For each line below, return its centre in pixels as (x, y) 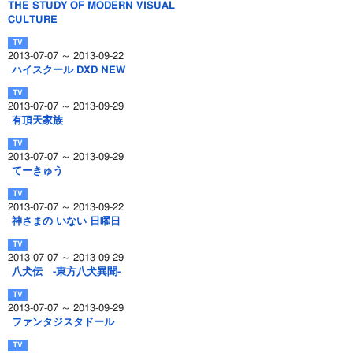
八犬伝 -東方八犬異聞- (66, 272)
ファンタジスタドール (63, 323)
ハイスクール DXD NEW (69, 71)
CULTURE (33, 20)
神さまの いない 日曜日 (66, 222)
